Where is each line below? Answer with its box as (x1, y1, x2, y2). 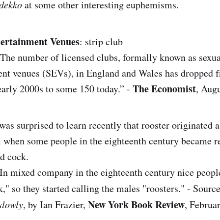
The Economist (133, 81, 196, 96)
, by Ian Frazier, (23, 197, 88, 211)
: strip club (80, 34, 123, 48)
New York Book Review (88, 197, 185, 212)
